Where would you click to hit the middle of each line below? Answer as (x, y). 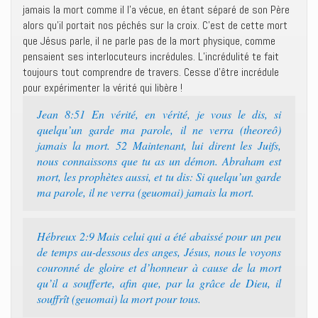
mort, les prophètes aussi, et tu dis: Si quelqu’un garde (159, 176)
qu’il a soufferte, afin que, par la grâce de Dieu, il (159, 283)
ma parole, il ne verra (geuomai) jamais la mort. (146, 192)
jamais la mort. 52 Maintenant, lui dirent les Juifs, (159, 145)
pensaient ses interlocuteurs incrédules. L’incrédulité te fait (151, 56)
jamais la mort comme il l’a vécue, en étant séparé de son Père (156, 10)
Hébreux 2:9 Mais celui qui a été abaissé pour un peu (159, 236)
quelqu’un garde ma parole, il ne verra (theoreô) (159, 130)
